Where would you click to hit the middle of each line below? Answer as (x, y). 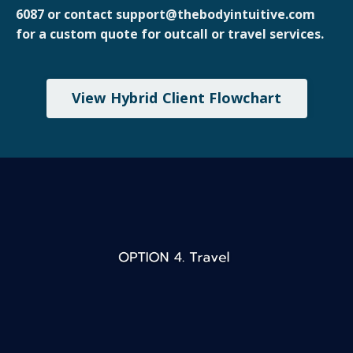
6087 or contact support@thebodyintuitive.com (165, 14)
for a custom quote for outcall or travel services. (170, 33)
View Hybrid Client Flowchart (176, 98)
